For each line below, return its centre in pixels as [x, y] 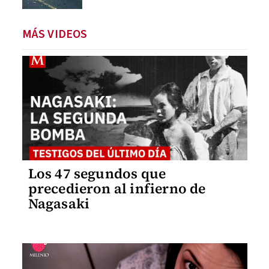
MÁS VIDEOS [55, 34]
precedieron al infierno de [117, 188]
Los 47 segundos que [97, 173]
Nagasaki [59, 203]
